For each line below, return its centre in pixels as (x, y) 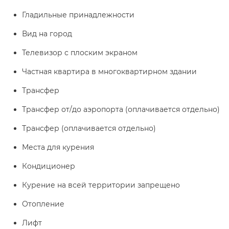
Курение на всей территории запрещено (101, 185)
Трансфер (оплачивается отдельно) (89, 128)
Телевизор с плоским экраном (80, 53)
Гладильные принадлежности (78, 15)
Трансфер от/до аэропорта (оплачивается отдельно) (121, 109)
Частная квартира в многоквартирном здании (109, 72)
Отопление (43, 204)
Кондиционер (49, 166)
